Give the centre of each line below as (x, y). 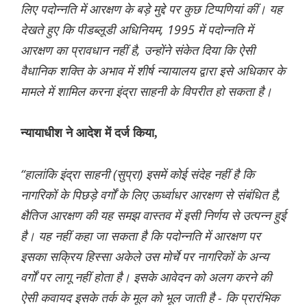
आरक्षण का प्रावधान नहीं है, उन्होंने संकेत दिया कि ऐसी (138, 50)
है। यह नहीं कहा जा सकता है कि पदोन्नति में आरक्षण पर (140, 236)
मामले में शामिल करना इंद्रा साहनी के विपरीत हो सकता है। (146, 91)
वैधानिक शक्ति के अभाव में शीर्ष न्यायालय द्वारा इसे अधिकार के (153, 71)
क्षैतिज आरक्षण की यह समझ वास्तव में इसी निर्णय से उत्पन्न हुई (153, 216)
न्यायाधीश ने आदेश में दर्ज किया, (89, 133)
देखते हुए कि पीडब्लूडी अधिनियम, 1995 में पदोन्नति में (137, 30)
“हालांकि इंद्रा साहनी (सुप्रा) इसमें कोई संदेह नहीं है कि (137, 174)
